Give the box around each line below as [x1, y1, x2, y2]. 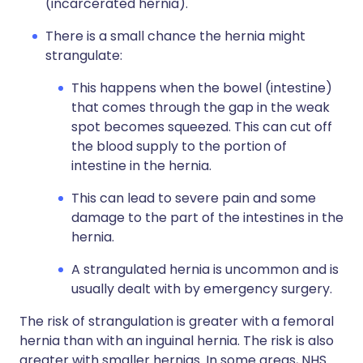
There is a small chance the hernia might [45, 27, 305, 45]
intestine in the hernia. [71, 156, 211, 175]
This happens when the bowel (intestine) [71, 79, 332, 97]
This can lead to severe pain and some [71, 189, 316, 207]
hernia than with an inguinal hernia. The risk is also [19, 331, 334, 350]
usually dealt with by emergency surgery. [71, 280, 332, 298]
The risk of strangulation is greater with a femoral [19, 312, 334, 331]
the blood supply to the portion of [71, 137, 287, 156]
